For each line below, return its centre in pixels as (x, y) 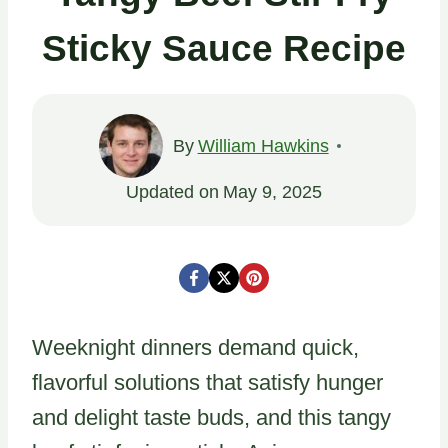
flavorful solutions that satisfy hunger (207, 382)
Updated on (173, 191)
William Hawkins (263, 145)
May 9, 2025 (272, 191)
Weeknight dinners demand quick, (195, 347)
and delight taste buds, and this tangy (211, 417)
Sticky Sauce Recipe (224, 48)
